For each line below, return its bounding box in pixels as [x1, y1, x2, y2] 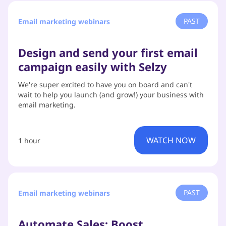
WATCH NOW [146, 135, 196, 146]
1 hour [18, 135, 40, 145]
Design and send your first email [18, 45, 198, 60]
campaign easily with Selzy [18, 59, 167, 74]
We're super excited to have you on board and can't [18, 80, 192, 89]
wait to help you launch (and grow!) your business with [18, 90, 204, 99]
